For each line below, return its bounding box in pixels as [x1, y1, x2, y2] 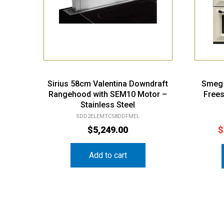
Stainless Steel [80, 91, 135, 101]
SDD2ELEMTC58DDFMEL [76, 104, 140, 111]
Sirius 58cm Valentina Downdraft [47, 70, 168, 80]
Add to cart [88, 142, 127, 152]
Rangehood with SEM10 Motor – [48, 81, 167, 91]
